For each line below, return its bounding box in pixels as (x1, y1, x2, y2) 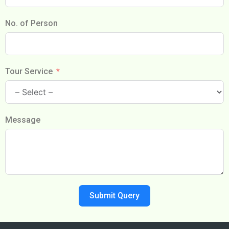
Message (5, 115, 40, 125)
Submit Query (89, 191, 140, 200)
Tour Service (5, 66, 53, 76)
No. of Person (5, 18, 58, 28)
